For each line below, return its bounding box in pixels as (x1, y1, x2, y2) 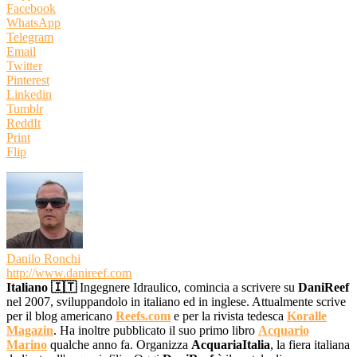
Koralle (287, 308, 327, 323)
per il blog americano (6, 308, 116, 323)
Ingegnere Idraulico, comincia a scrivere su (76, 280, 298, 294)
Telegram (6, 29, 53, 44)
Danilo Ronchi (6, 251, 80, 265)
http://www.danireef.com (6, 265, 131, 280)
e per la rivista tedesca (171, 308, 287, 323)
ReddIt (6, 116, 41, 130)
